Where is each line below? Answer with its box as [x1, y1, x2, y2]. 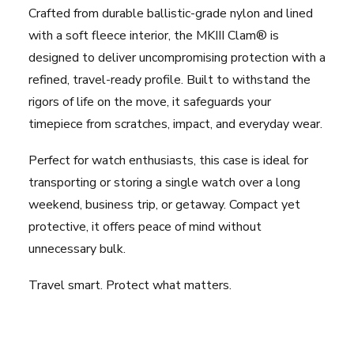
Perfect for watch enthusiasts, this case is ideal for [28, 152, 308, 169]
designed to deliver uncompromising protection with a [28, 49, 326, 66]
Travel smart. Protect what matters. [28, 277, 232, 294]
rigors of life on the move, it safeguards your [28, 93, 271, 111]
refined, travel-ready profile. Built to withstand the [28, 71, 311, 88]
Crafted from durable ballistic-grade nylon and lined [28, 5, 313, 22]
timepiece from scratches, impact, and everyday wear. [28, 115, 322, 133]
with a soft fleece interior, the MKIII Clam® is [28, 27, 279, 44]
